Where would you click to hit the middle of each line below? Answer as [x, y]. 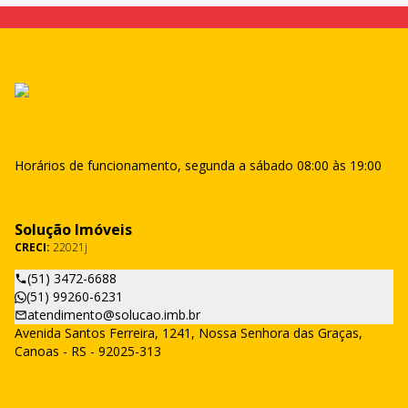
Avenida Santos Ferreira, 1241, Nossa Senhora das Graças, [189, 333]
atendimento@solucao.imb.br [114, 315]
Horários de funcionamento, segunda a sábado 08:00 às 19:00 [198, 165]
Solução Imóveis [73, 229]
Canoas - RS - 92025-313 [88, 351]
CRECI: [34, 247]
